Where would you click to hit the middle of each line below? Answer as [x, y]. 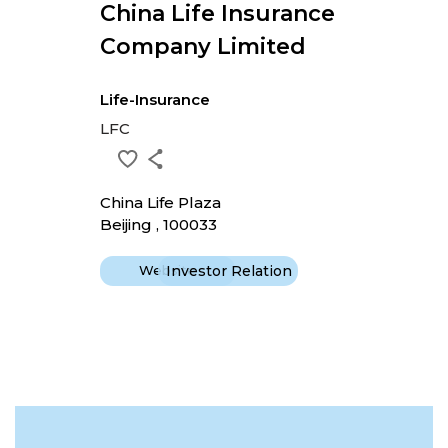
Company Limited [202, 46]
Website [167, 270]
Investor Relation [228, 271]
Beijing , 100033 [158, 224]
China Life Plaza [160, 202]
